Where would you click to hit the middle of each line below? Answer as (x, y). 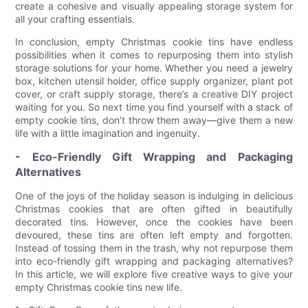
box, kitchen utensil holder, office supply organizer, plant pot (154, 80)
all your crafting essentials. (75, 19)
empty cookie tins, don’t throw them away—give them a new (154, 120)
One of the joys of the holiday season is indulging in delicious (154, 195)
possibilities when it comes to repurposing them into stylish (154, 54)
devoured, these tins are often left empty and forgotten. (154, 234)
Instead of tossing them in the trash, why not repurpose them (154, 247)
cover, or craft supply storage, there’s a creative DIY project (154, 93)
